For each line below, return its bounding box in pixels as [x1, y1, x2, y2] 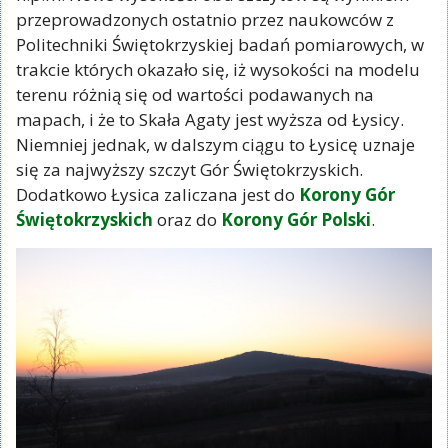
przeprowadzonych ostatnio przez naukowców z [16, 7, 394, 31]
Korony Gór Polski [221, 207, 371, 231]
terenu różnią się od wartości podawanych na [16, 82, 374, 106]
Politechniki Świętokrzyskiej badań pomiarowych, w [16, 32, 424, 56]
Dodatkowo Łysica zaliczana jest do [16, 182, 295, 206]
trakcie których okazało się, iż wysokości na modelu [16, 57, 420, 81]
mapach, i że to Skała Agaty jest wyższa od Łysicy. [16, 107, 404, 131]
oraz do [153, 207, 217, 231]
